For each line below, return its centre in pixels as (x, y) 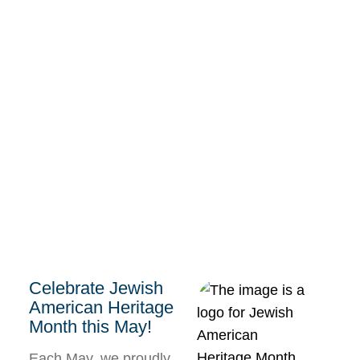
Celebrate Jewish (96, 288)
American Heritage (101, 307)
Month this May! (92, 327)
